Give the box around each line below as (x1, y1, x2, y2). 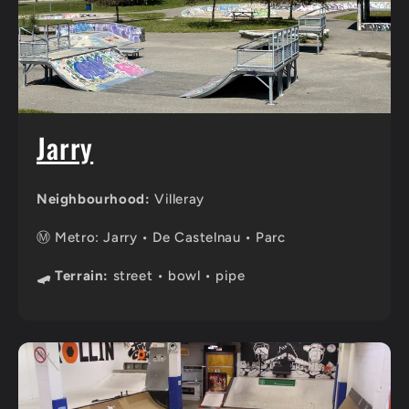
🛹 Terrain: (37, 267, 109, 284)
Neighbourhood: (37, 190, 151, 207)
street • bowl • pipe (109, 267, 246, 284)
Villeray (150, 190, 204, 207)
